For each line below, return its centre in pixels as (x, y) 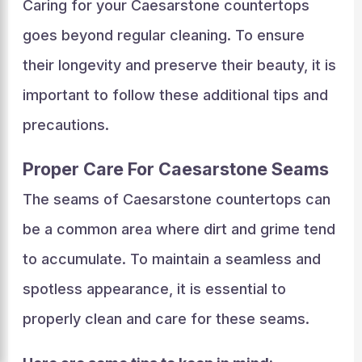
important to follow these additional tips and (175, 95)
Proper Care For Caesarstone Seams (175, 168)
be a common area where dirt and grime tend (179, 229)
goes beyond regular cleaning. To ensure (163, 35)
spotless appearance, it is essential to (154, 288)
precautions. (65, 124)
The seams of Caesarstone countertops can (176, 199)
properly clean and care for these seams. (166, 318)
